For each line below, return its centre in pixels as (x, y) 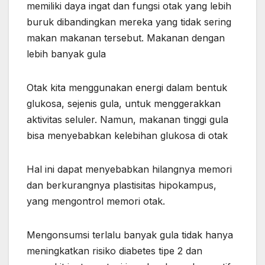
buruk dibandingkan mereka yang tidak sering (129, 22)
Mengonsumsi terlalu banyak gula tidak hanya (130, 235)
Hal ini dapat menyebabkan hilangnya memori (129, 169)
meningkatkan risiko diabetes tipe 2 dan (114, 251)
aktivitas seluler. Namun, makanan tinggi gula (127, 119)
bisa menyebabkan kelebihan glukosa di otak (127, 135)
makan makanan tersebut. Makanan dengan (126, 38)
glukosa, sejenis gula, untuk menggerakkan (124, 103)
